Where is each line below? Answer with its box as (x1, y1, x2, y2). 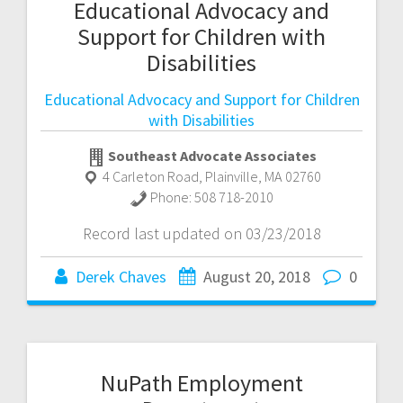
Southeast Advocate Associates (107, 147, 317, 166)
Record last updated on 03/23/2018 (82, 222, 321, 244)
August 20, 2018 (203, 265, 310, 287)
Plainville (205, 167, 258, 186)
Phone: (150, 188, 194, 207)
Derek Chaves (76, 265, 166, 287)
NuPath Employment (100, 368, 303, 399)
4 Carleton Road (103, 167, 199, 186)
